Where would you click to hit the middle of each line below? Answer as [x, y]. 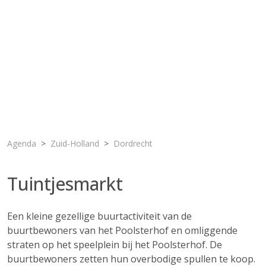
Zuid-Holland [75, 143]
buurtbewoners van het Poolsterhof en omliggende [122, 230]
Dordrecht [133, 143]
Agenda [22, 143]
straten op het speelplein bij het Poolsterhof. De [115, 245]
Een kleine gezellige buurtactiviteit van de [99, 216]
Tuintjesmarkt [65, 184]
